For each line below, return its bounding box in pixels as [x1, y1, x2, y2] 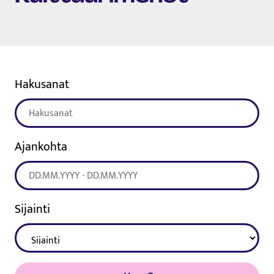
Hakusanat [15, 74, 69, 95]
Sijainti [15, 199, 50, 220]
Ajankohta [15, 136, 67, 158]
